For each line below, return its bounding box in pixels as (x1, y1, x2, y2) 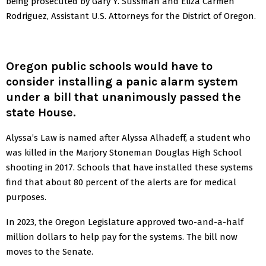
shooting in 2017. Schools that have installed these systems (6, 161, 253, 173)
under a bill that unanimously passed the (6, 90, 241, 104)
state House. (6, 105, 76, 119)
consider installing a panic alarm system (6, 74, 238, 88)
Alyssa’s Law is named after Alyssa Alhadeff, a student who (6, 132, 251, 143)
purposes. (6, 191, 46, 202)
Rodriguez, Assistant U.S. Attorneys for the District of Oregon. (6, 10, 256, 21)
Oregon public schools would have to (6, 59, 213, 73)
